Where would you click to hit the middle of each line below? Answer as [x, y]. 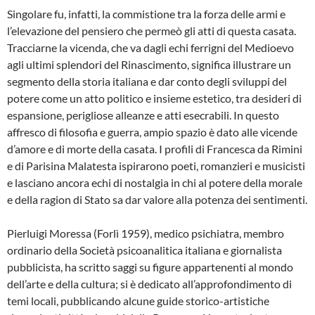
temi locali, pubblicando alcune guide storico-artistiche [138, 301]
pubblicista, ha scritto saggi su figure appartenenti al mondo [150, 267]
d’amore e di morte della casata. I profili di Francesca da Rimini [155, 149]
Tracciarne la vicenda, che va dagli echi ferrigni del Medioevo [150, 47]
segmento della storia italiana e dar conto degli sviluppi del [147, 81]
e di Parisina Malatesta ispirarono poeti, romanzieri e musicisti [156, 166]
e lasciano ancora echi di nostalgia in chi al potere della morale [155, 182]
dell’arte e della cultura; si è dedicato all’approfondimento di [149, 284]
